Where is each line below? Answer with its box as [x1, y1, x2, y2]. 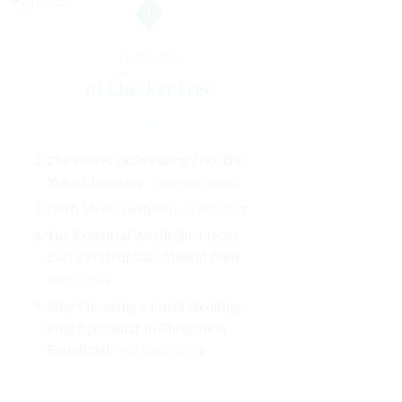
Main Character [47, 174, 145, 191]
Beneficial [47, 342, 110, 359]
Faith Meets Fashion [47, 201, 172, 218]
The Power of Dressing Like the [47, 153, 245, 170]
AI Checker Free [85, 79, 213, 100]
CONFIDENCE [183, 204, 249, 217]
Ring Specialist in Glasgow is [47, 320, 227, 337]
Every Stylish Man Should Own [47, 249, 239, 267]
